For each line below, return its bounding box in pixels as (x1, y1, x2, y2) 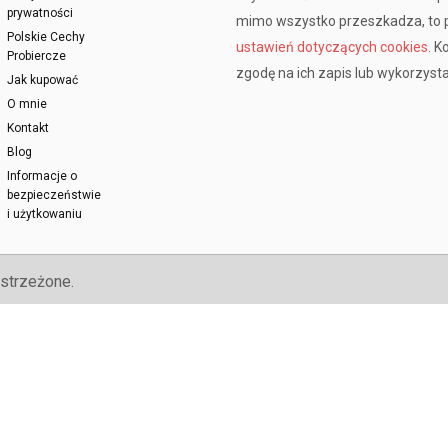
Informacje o (6, 169, 77, 184)
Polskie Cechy (6, 30, 85, 45)
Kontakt (6, 121, 49, 136)
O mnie (6, 97, 47, 112)
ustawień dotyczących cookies (235, 39, 428, 56)
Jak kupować (6, 73, 78, 88)
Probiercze (6, 49, 66, 64)
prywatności (6, 6, 73, 21)
